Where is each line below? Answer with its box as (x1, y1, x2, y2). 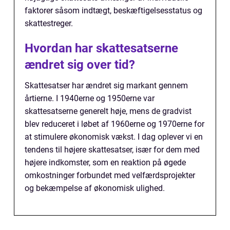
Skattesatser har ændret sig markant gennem (25, 81, 188, 91)
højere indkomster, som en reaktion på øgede (25, 158, 186, 168)
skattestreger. (25, 18, 73, 29)
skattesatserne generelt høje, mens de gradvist (25, 106, 191, 117)
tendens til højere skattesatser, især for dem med (25, 145, 200, 155)
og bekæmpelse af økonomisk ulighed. (25, 183, 165, 194)
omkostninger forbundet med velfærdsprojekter (25, 170, 195, 181)
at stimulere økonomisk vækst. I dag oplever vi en (25, 132, 203, 142)
